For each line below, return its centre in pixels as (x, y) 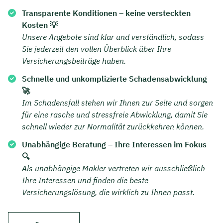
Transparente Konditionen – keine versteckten (106, 13)
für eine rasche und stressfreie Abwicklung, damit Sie (115, 115)
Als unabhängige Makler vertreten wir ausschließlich (113, 168)
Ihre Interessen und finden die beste (85, 180)
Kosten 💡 (40, 25)
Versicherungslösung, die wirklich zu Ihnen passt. (108, 192)
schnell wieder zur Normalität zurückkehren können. (113, 127)
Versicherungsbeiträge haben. (74, 61)
